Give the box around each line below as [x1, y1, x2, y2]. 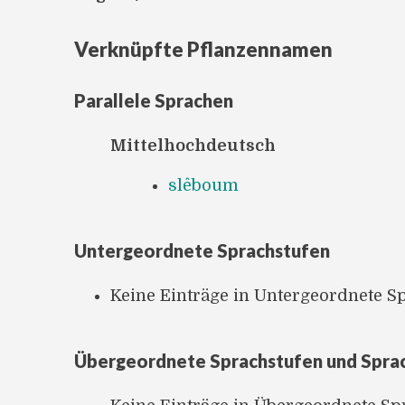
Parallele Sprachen [74, 89, 233, 111]
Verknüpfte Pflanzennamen [74, 36, 333, 61]
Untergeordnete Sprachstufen [74, 239, 330, 261]
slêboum [168, 175, 239, 194]
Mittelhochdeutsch [110, 136, 276, 155]
